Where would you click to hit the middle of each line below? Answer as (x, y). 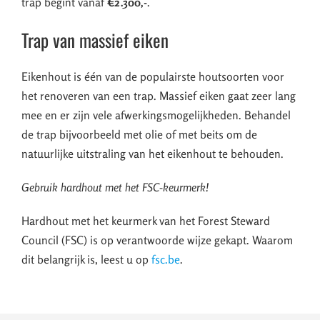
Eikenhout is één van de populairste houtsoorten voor (153, 77)
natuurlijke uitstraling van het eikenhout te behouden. (152, 154)
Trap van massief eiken (95, 40)
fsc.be (166, 260)
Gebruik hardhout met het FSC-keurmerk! (115, 187)
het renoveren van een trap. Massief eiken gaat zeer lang (159, 96)
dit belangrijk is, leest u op (86, 260)
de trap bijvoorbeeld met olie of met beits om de (139, 135)
